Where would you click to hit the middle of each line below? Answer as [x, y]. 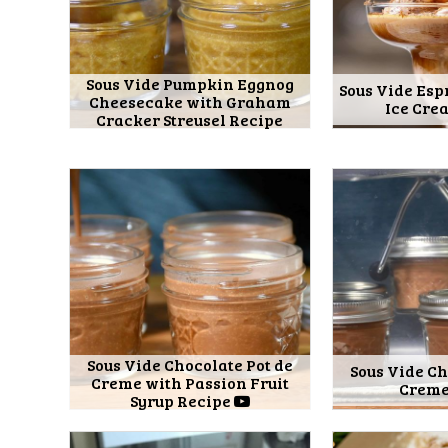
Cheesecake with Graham [189, 101]
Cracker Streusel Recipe [190, 119]
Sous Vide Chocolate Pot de [189, 365]
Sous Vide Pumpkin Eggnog [189, 83]
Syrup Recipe [181, 401]
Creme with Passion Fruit [189, 383]
